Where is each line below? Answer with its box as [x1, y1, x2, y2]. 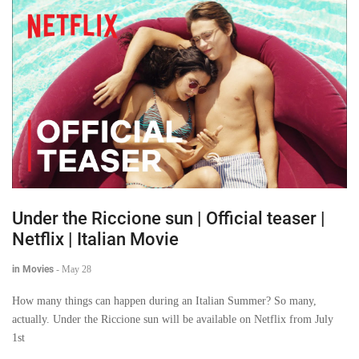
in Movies [12, 263, 54, 275]
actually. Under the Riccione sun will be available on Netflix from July [12, 313, 333, 325]
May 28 [62, 263, 91, 275]
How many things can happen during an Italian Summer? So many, [12, 294, 317, 307]
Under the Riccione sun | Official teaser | [12, 208, 325, 228]
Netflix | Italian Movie [12, 228, 179, 249]
